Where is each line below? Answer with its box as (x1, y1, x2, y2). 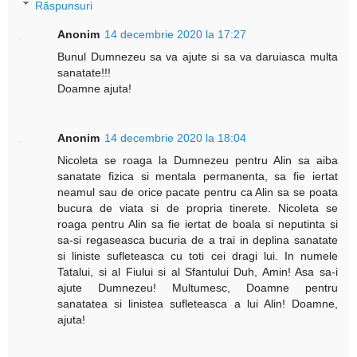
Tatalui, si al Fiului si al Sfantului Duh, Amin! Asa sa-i (57, 265, 338, 278)
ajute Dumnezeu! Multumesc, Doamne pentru (57, 280, 338, 294)
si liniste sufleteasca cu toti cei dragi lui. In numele (57, 249, 338, 262)
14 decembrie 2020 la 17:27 (104, 27, 247, 41)
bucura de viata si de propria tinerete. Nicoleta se (57, 201, 338, 214)
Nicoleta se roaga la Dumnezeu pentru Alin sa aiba (57, 153, 338, 167)
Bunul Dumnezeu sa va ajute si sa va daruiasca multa (57, 49, 338, 63)
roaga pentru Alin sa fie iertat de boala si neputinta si (57, 217, 338, 230)
